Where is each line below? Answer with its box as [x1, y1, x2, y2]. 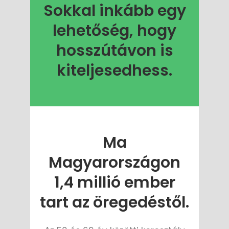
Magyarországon [49, 151, 180, 173]
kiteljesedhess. [57, 59, 172, 81]
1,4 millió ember [54, 171, 175, 193]
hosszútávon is [56, 39, 173, 61]
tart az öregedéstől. [40, 191, 189, 213]
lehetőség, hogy [53, 19, 176, 41]
